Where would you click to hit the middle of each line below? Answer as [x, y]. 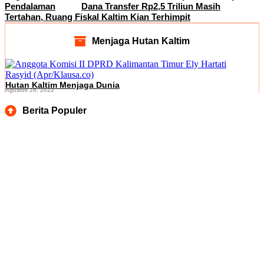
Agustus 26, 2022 [30, 90]
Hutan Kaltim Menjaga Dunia [62, 85]
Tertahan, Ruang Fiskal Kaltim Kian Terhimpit [98, 16]
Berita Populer [55, 110]
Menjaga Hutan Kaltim [141, 41]
